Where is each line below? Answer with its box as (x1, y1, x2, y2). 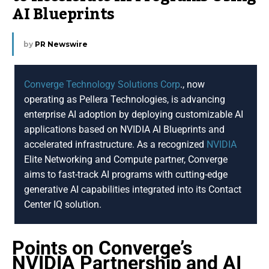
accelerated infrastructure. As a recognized (24, 138, 207, 150)
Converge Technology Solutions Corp (24, 78, 180, 90)
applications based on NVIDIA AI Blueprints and (24, 123, 225, 135)
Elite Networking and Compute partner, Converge (24, 153, 228, 165)
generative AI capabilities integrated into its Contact (24, 183, 241, 195)
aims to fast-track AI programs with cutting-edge (24, 168, 228, 180)
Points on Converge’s (12, 236, 192, 259)
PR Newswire (35, 39, 88, 49)
